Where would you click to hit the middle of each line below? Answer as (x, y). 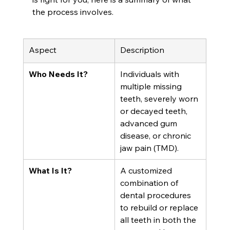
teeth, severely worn (160, 99)
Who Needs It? (58, 74)
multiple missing (152, 87)
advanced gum (149, 123)
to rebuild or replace (160, 208)
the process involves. (73, 12)
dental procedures (156, 195)
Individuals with (150, 74)
